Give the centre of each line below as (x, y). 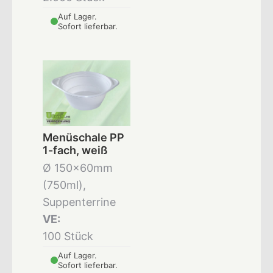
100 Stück (68, 236)
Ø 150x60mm (78, 168)
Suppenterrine (79, 202)
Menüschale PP (83, 137)
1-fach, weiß (75, 150)
